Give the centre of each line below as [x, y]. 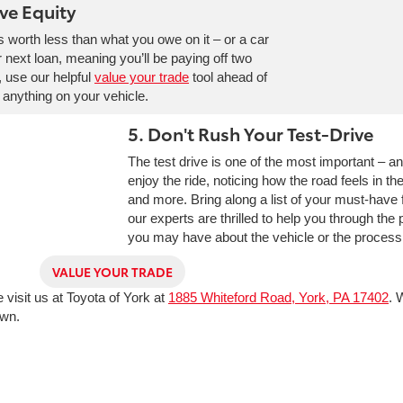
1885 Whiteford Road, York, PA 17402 [278, 297]
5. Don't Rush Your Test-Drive [250, 133]
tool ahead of [228, 77]
